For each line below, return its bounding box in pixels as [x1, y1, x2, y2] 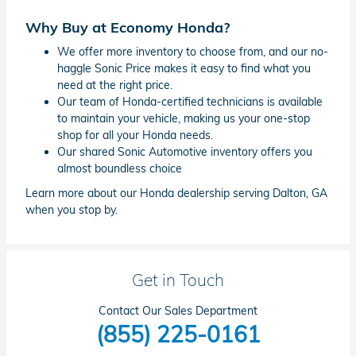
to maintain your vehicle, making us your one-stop [57, 111, 310, 126]
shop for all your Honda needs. [57, 128, 213, 143]
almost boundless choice [57, 161, 182, 176]
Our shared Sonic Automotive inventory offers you [57, 145, 312, 160]
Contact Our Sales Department [99, 304, 257, 319]
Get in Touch [132, 269, 224, 291]
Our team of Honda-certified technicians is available [57, 95, 323, 110]
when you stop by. [25, 203, 118, 218]
